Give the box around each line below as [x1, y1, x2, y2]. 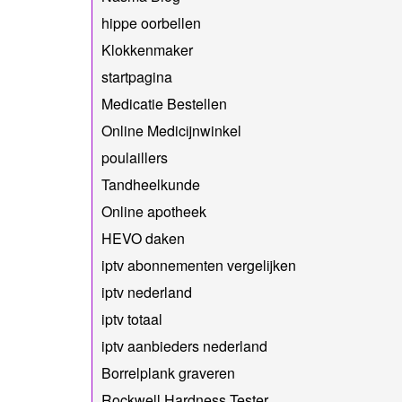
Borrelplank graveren [101, 362, 235, 383]
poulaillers [101, 146, 168, 168]
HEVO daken [101, 227, 185, 249]
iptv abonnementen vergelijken [101, 254, 296, 275]
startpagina [101, 66, 172, 87]
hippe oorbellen [101, 12, 201, 33]
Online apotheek [101, 200, 206, 222]
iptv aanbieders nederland [101, 335, 267, 356]
